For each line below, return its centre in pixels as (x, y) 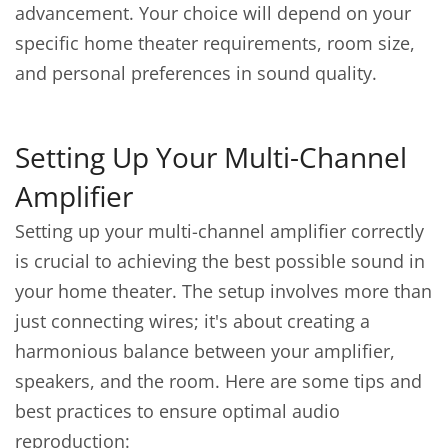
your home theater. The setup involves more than (223, 291)
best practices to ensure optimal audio (177, 411)
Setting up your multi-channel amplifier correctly (219, 231)
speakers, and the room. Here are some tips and (218, 381)
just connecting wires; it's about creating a (192, 321)
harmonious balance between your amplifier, (205, 351)
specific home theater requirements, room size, (215, 43)
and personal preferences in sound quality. (196, 73)
